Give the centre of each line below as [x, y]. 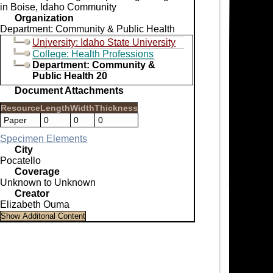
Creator [32, 193]
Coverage [37, 171]
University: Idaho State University [104, 42]
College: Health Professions [93, 54]
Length [55, 108]
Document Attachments [69, 90]
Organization [44, 18]
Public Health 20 [70, 76]
